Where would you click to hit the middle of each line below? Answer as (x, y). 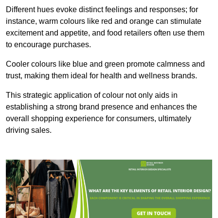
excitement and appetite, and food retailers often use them (105, 33)
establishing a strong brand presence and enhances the (101, 107)
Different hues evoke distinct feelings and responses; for (102, 10)
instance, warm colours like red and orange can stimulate (104, 21)
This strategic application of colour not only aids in (92, 95)
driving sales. (29, 130)
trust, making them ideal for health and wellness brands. (101, 76)
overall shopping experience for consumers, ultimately (99, 119)
